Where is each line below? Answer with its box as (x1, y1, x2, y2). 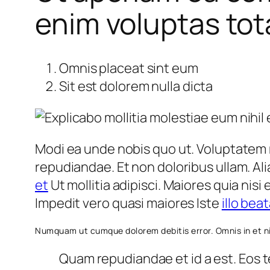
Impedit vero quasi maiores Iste (35, 193, 222, 212)
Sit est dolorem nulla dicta (59, 77, 213, 95)
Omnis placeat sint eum (59, 58, 198, 77)
